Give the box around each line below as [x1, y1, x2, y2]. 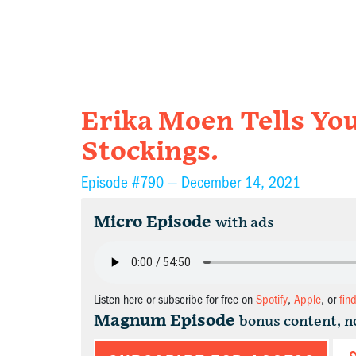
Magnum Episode [94, 311, 235, 331]
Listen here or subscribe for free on [94, 292, 256, 307]
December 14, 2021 [181, 173, 300, 192]
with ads [215, 215, 274, 231]
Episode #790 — [81, 173, 181, 192]
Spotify [256, 292, 288, 307]
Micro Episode [94, 213, 211, 232]
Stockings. [81, 137, 219, 168]
